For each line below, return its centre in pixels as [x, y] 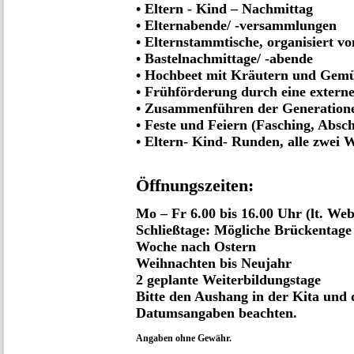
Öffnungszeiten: [197, 186]
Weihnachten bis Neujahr [214, 263]
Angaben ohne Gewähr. [184, 338]
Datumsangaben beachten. [217, 313]
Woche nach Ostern [196, 246]
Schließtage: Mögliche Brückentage [244, 230]
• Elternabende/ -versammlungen [236, 26]
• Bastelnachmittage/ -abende [224, 59]
